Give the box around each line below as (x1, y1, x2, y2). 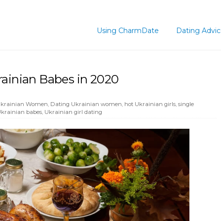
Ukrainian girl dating (44, 108, 102, 115)
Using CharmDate (97, 26, 159, 35)
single (178, 100, 194, 108)
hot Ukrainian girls (124, 100, 176, 108)
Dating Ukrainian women (50, 100, 122, 108)
